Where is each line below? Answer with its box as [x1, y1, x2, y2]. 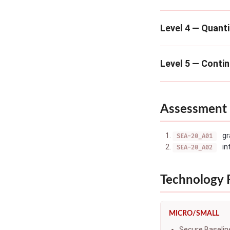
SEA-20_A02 [177, 144, 213, 151]
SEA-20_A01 [177, 132, 213, 140]
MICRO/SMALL [169, 210, 219, 217]
